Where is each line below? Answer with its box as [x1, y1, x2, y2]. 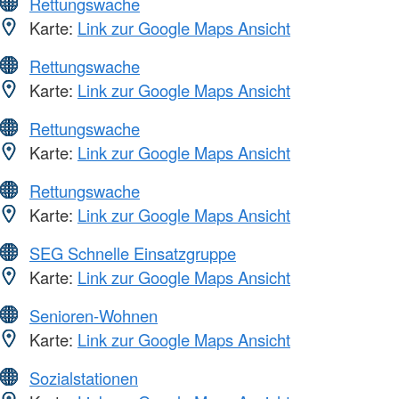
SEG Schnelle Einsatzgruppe [29, 241, 236, 265]
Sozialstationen [29, 366, 138, 390]
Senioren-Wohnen [29, 304, 158, 328]
